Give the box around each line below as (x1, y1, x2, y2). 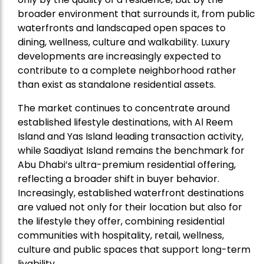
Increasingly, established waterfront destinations (18, 186, 244, 200)
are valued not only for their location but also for (18, 200, 242, 214)
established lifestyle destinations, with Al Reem (18, 115, 233, 130)
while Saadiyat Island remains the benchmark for (18, 144, 245, 158)
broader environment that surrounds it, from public (18, 7, 255, 21)
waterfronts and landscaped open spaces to (18, 21, 226, 35)
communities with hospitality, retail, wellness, (18, 229, 224, 243)
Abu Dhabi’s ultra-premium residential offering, (18, 158, 236, 172)
